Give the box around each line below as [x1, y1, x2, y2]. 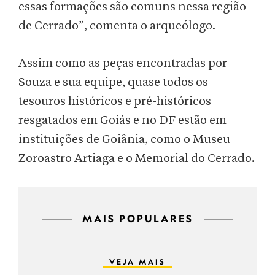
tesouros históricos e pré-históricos [18, 95, 211, 108]
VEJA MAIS [109, 257, 166, 266]
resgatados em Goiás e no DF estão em [18, 114, 227, 127]
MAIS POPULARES [82, 212, 193, 225]
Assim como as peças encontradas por [18, 57, 227, 70]
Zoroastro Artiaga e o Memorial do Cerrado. [18, 152, 255, 165]
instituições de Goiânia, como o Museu [18, 133, 230, 146]
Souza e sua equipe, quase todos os [18, 76, 208, 89]
